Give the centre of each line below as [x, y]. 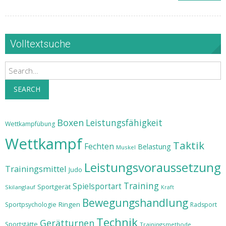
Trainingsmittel [36, 169]
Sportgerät [54, 187]
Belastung [154, 147]
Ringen [69, 204]
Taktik [189, 145]
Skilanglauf [20, 187]
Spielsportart [97, 186]
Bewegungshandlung [135, 203]
